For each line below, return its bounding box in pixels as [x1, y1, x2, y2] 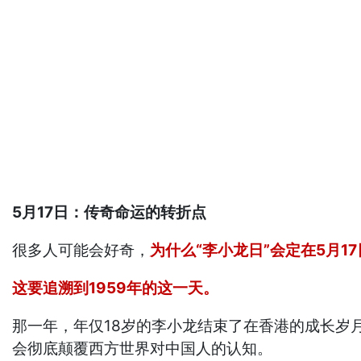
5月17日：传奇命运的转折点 [12, 202, 207, 222]
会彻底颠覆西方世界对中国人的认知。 [12, 338, 273, 358]
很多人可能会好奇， [12, 240, 151, 259]
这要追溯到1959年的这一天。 [12, 278, 219, 297]
